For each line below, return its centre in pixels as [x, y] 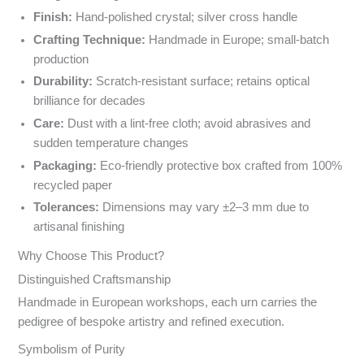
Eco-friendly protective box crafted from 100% [219, 165]
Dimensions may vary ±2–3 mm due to [204, 208]
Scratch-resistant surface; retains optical [201, 82]
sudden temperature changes [110, 143]
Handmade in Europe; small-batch [237, 39]
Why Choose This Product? [91, 256]
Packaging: [65, 165]
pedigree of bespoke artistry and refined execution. [152, 322]
